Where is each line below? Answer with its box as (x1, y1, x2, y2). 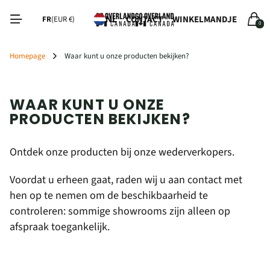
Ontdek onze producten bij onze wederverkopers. (10, 145, 234, 160)
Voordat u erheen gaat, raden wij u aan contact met (10, 172, 242, 187)
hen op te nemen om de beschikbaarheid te (10, 188, 208, 203)
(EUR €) (51, 13, 75, 25)
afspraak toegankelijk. (10, 219, 110, 234)
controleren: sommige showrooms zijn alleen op (10, 204, 230, 219)
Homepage (10, 51, 45, 61)
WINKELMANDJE (172, 13, 237, 26)
